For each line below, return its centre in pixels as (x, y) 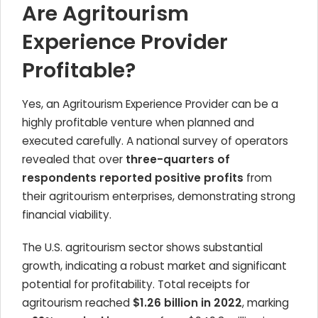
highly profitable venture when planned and (138, 122)
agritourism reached (77, 303)
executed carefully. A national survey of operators (155, 141)
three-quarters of (178, 159)
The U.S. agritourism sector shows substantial (142, 247)
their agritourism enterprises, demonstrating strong (159, 196)
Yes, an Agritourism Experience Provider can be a (150, 104)
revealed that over (74, 159)
